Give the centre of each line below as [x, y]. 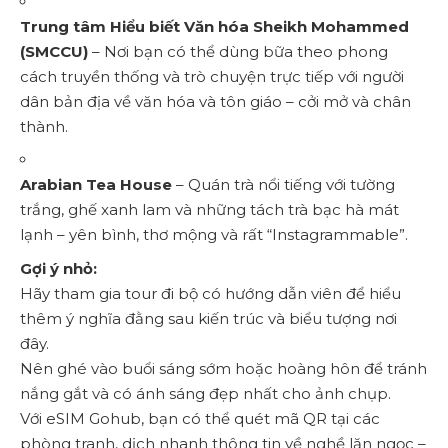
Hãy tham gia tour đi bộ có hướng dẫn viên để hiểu [210, 293]
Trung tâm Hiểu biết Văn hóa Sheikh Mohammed [214, 26]
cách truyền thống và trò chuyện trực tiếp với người [212, 76]
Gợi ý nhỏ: [58, 268]
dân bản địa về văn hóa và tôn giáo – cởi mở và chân [215, 101]
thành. [44, 126]
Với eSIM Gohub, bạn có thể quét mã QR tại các [200, 418]
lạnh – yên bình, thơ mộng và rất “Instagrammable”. [214, 235]
